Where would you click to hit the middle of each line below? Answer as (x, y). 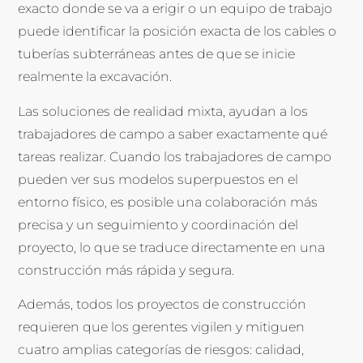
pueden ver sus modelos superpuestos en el (158, 179)
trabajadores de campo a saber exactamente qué (173, 134)
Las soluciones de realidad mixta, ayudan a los (163, 111)
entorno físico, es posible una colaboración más (168, 202)
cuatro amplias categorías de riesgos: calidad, (161, 350)
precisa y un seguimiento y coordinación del (158, 224)
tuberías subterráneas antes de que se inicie (157, 54)
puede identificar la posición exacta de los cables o (177, 32)
